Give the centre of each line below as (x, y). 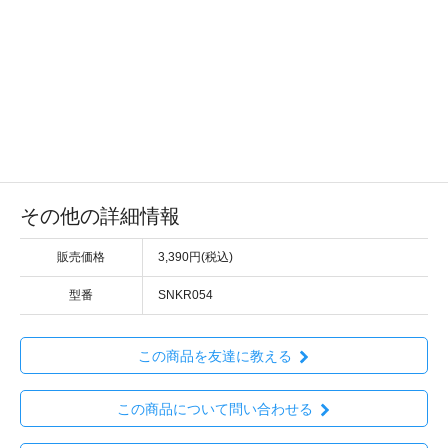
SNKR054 (185, 294)
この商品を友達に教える (214, 355)
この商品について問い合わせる (214, 409)
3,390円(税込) (195, 256)
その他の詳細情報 (100, 215)
